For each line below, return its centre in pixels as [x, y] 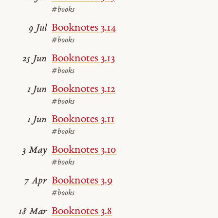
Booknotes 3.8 [82, 211]
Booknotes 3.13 [83, 58]
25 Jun [35, 59]
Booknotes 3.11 [83, 120]
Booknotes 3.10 [84, 150]
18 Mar [33, 212]
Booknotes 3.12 [84, 89]
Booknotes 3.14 [84, 28]
